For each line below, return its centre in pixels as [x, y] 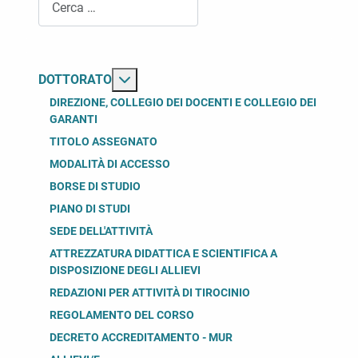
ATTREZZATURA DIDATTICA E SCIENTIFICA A [163, 254]
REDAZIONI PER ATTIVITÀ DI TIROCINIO [150, 293]
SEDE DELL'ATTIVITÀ [101, 231]
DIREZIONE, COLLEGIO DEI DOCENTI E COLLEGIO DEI [183, 103]
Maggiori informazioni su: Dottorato [231, 78]
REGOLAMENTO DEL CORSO [122, 315]
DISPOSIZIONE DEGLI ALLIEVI [125, 270]
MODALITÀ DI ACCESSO [110, 164]
